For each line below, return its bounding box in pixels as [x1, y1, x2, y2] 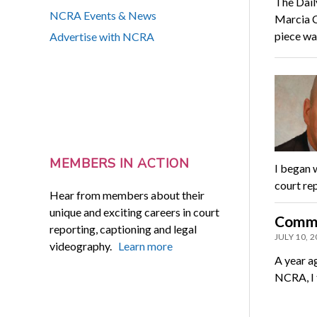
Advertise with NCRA [50, 30, 155, 44]
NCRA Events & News [50, 8, 157, 23]
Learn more [118, 238, 173, 253]
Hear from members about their [50, 188, 205, 202]
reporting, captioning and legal [50, 221, 197, 236]
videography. [50, 238, 119, 253]
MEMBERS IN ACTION [50, 155, 190, 173]
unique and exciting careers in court [50, 204, 220, 219]
